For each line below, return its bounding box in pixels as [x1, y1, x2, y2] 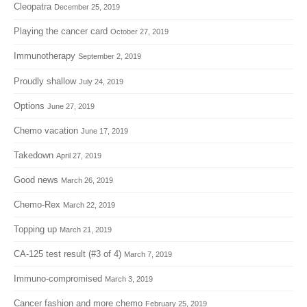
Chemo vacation [14, 125, 78, 136]
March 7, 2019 [124, 249, 172, 258]
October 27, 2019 [110, 27, 169, 36]
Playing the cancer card [14, 26, 108, 37]
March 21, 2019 [60, 225, 112, 234]
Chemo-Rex [14, 199, 60, 210]
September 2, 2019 [78, 52, 141, 61]
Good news [14, 174, 58, 185]
